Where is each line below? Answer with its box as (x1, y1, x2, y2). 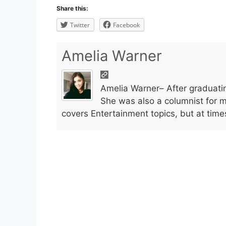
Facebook (113, 21, 140, 30)
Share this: (56, 5, 88, 13)
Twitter (70, 21, 90, 30)
